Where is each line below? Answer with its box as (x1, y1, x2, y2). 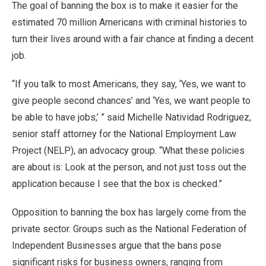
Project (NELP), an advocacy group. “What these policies (12, 145, 245, 156)
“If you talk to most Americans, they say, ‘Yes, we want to (12, 78, 246, 90)
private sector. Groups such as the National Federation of (12, 223, 247, 235)
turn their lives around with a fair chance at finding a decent (12, 33, 254, 45)
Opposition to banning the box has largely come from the (12, 207, 246, 218)
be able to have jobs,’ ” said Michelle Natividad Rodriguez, (12, 112, 251, 123)
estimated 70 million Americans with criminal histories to (12, 17, 247, 28)
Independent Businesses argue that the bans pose (12, 240, 221, 251)
